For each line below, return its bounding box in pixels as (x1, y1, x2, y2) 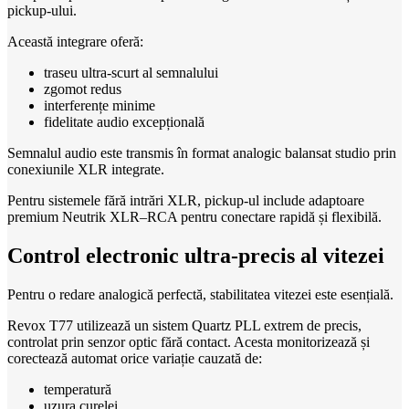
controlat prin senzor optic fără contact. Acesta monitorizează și (7, 333, 370, 350)
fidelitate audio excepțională (44, 114, 204, 131)
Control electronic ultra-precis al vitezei (7, 243, 384, 267)
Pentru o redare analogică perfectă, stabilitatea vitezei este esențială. (7, 286, 393, 302)
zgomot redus (44, 81, 121, 98)
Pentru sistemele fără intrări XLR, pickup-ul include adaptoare (7, 193, 364, 209)
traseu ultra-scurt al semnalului (44, 65, 218, 81)
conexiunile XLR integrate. (7, 162, 164, 178)
